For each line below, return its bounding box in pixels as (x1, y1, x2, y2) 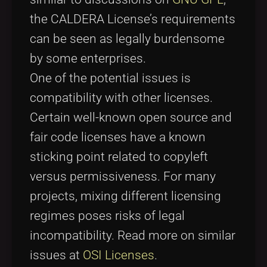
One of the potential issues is (30, 70, 191, 85)
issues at (30, 247, 83, 262)
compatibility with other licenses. (30, 90, 213, 105)
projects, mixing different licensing (30, 188, 221, 203)
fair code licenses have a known (30, 129, 206, 144)
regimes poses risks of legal (30, 208, 185, 223)
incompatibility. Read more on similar (30, 228, 235, 243)
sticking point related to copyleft (30, 149, 208, 164)
